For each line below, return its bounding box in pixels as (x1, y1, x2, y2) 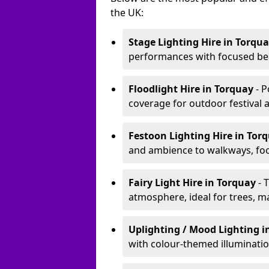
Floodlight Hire (128, 82, 200, 95)
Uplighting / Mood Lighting (128, 223, 259, 236)
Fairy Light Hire (128, 176, 202, 189)
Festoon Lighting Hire (128, 129, 232, 142)
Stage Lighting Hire (128, 35, 221, 49)
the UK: (110, 6, 144, 19)
